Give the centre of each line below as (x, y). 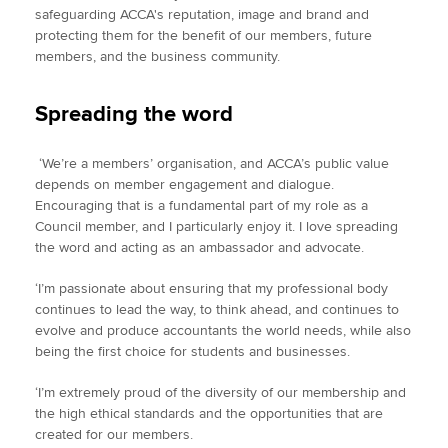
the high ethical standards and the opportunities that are (209, 413)
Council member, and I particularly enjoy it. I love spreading (216, 226)
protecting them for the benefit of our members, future (203, 35)
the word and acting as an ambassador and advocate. (199, 247)
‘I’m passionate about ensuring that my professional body (211, 288)
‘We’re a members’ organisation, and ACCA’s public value (212, 163)
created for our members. (114, 434)
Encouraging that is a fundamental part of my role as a (201, 205)
